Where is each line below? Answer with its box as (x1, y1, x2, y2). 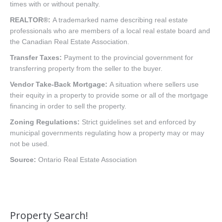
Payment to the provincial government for (62, 53, 193, 61)
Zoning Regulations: (10, 117, 80, 126)
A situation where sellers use (108, 80, 199, 88)
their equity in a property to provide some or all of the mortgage (10, 91, 208, 99)
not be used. (10, 139, 49, 148)
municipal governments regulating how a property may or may (10, 128, 204, 137)
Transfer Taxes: (10, 53, 62, 61)
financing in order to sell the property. (10, 102, 126, 110)
